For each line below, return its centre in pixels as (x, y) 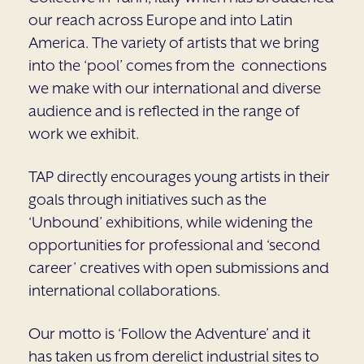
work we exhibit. (84, 133)
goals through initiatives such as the (147, 199)
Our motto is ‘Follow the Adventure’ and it (169, 333)
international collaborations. (124, 290)
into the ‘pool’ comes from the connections (178, 65)
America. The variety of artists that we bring (174, 42)
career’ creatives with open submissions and (179, 267)
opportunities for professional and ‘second (174, 245)
